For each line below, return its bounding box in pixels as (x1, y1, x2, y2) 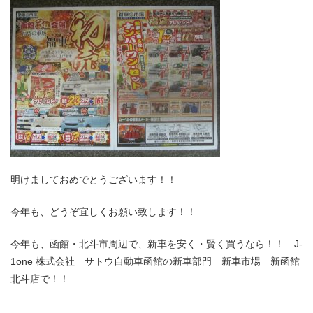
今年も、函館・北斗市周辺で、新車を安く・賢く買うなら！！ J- (10, 238, 303, 250)
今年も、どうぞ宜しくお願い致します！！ (10, 206, 196, 218)
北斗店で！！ (10, 273, 69, 285)
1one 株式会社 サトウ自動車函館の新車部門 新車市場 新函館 (10, 256, 300, 268)
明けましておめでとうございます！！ (10, 174, 177, 186)
